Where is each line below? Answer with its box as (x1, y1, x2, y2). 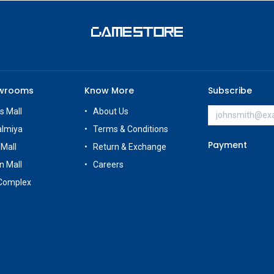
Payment (207, 138, 247, 151)
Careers (93, 159, 126, 169)
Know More (84, 84, 135, 97)
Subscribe (207, 84, 252, 97)
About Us (93, 106, 129, 116)
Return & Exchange (93, 141, 167, 152)
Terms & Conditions (93, 124, 169, 134)
